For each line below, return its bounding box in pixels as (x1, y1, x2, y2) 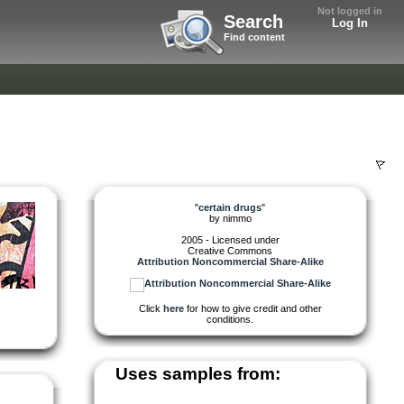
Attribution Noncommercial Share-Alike (136, 255, 324, 267)
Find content (224, 32, 285, 42)
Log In (332, 16, 368, 30)
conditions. (207, 313, 253, 325)
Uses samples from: (115, 363, 280, 383)
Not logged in (317, 5, 382, 16)
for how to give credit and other (183, 302, 322, 314)
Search (224, 12, 283, 32)
